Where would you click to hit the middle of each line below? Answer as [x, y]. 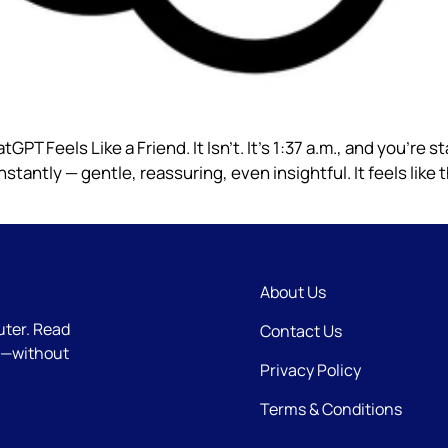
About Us [292, 292]
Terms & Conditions [330, 409]
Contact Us [300, 331]
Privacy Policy [310, 370]
